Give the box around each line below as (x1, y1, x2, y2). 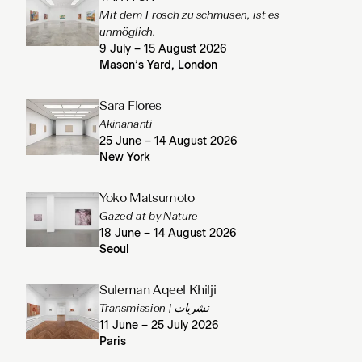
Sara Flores (99, 100, 162, 114)
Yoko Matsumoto (99, 192, 195, 206)
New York (99, 152, 151, 164)
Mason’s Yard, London (99, 60, 218, 72)
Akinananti (99, 119, 153, 131)
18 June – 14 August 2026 (99, 228, 238, 240)
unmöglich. (99, 27, 156, 39)
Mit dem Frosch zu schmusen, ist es (99, 10, 280, 22)
